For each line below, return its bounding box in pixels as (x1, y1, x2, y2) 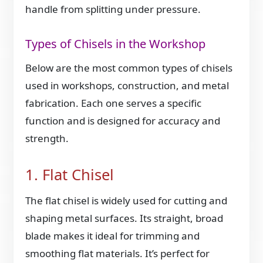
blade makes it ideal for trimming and (25, 229, 200, 243)
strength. (25, 131, 69, 146)
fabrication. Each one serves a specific (25, 96, 202, 110)
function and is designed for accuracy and (25, 114, 221, 128)
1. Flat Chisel (25, 164, 114, 186)
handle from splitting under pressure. (25, 2, 201, 16)
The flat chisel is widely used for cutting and (25, 194, 228, 208)
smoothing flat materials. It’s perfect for (25, 247, 210, 261)
